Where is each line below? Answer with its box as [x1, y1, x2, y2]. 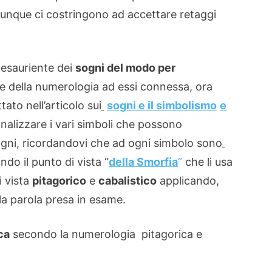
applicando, [157, 174, 219, 187]
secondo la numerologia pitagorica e [10, 228, 202, 240]
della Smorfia [109, 155, 178, 168]
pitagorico [32, 174, 86, 187]
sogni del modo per [75, 61, 175, 74]
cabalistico [98, 174, 157, 187]
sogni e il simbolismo [107, 99, 217, 112]
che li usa [182, 155, 233, 168]
